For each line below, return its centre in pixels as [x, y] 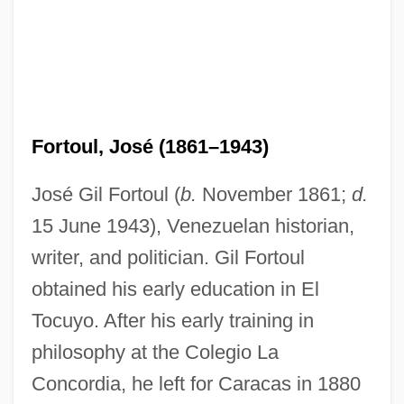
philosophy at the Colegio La [155, 352]
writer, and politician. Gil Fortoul [168, 257]
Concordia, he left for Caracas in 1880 [196, 383]
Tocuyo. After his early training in [172, 320]
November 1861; [274, 194]
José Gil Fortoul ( [106, 194]
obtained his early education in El [175, 289]
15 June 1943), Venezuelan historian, [193, 225]
